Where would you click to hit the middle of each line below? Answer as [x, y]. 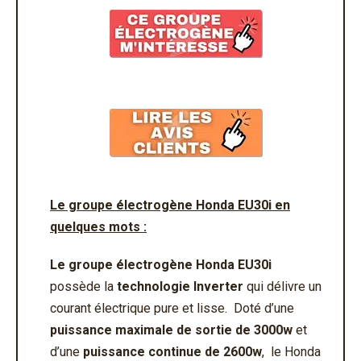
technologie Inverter [180, 287]
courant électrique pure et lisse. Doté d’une [172, 309]
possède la [83, 287]
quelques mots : [98, 227]
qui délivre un [282, 287]
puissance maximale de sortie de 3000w [171, 330]
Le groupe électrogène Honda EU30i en [170, 205]
